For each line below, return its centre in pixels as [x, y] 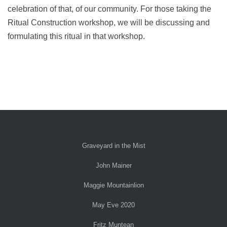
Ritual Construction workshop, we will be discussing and [109, 23]
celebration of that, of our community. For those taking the [109, 9]
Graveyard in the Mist [113, 146]
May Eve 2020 [113, 205]
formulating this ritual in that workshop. [76, 36]
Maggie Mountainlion [113, 185]
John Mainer [113, 165]
